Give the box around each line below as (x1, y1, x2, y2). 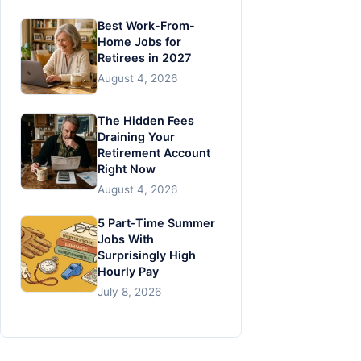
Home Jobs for (98, 34, 181, 48)
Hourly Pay (98, 264, 159, 279)
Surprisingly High (98, 248, 196, 263)
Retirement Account (98, 146, 210, 160)
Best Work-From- (98, 18, 195, 32)
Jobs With (98, 232, 154, 247)
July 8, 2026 (98, 284, 161, 298)
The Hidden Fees (98, 114, 194, 128)
